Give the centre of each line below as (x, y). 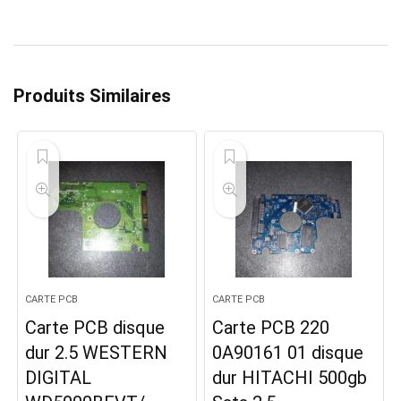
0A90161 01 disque (288, 353)
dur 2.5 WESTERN (97, 353)
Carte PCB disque (95, 328)
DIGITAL (59, 378)
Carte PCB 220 (271, 328)
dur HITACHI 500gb (290, 378)
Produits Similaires (92, 96)
